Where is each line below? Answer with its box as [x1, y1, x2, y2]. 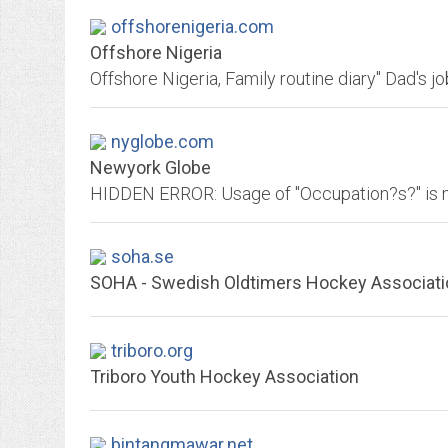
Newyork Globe [90, 157, 211, 178]
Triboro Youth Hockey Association [90, 366, 359, 387]
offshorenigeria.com [111, 16, 274, 37]
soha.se [111, 246, 174, 267]
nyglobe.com [111, 131, 214, 152]
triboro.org [111, 340, 193, 361]
